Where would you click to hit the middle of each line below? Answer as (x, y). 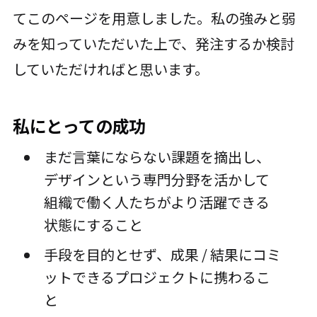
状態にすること (93, 225)
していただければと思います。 (110, 69)
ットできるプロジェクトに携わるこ (157, 277)
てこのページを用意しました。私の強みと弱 (154, 18)
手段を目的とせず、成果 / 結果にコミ (162, 255)
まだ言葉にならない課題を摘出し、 (157, 157)
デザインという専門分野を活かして (156, 180)
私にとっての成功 (79, 126)
